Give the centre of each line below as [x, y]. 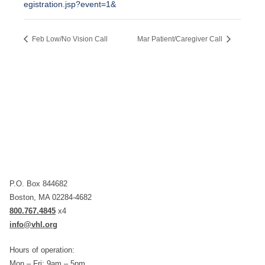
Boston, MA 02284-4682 [51, 198]
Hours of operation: [42, 250]
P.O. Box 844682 [38, 184]
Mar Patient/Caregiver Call [181, 39]
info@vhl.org [33, 225]
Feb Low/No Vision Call [69, 39]
